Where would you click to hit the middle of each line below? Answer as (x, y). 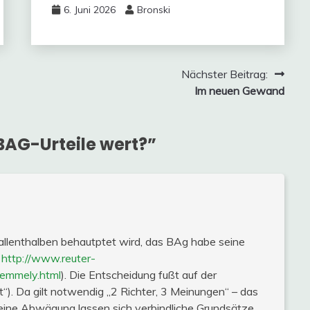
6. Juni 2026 (89, 10)
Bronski (153, 10)
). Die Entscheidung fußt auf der (139, 274)
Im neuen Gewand (239, 91)
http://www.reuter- (48, 258)
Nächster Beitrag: (224, 74)
